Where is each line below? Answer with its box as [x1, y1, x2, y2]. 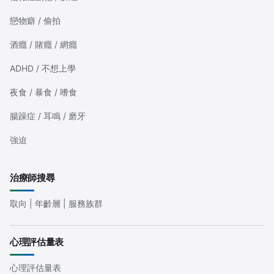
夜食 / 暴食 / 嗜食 [10, 87, 77, 98]
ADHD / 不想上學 [10, 63, 76, 74]
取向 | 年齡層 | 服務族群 [10, 198, 103, 209]
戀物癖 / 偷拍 [10, 15, 61, 26]
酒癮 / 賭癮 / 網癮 [10, 39, 77, 50]
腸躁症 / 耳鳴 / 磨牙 [10, 111, 86, 122]
